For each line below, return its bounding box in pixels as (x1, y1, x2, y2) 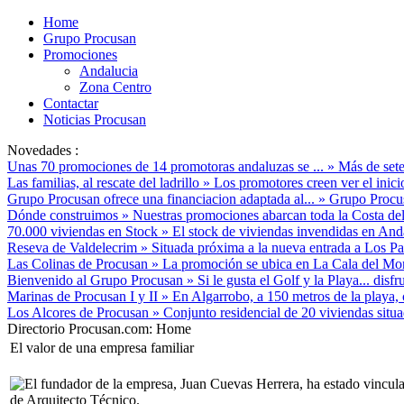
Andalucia (79, 63, 138, 78)
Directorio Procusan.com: (7, 321, 152, 336)
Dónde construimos (7, 207, 118, 223)
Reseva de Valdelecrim (7, 240, 137, 255)
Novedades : (7, 142, 78, 158)
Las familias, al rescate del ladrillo (7, 175, 199, 190)
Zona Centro (79, 79, 151, 95)
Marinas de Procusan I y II (7, 289, 158, 304)
